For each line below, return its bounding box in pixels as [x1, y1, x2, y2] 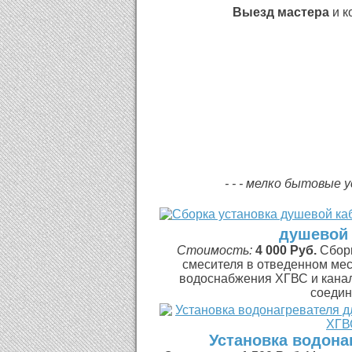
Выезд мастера [232, 5, 329, 19]
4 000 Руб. [255, 244, 317, 257]
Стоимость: [177, 244, 255, 257]
